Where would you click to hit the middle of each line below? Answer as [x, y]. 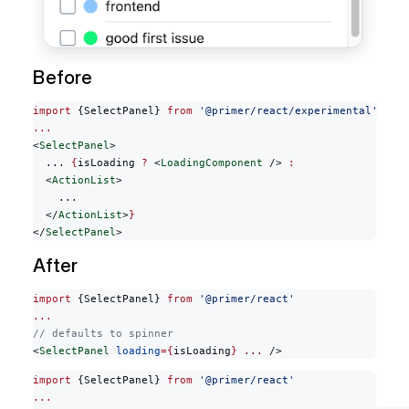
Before [63, 77]
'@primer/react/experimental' [285, 111]
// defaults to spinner [103, 334]
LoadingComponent [212, 163]
